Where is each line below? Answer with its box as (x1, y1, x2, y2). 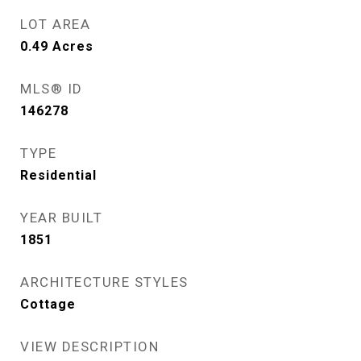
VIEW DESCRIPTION (20, 338, 159, 355)
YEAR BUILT (20, 210, 102, 226)
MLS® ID (20, 81, 83, 97)
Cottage (20, 297, 76, 312)
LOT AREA (20, 16, 90, 32)
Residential (20, 168, 97, 183)
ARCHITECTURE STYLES (20, 274, 189, 290)
